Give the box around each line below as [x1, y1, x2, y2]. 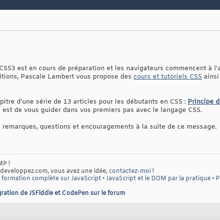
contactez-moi [109, 167, 151, 176]
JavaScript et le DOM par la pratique [106, 175, 211, 183]
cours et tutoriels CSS [134, 73, 202, 82]
